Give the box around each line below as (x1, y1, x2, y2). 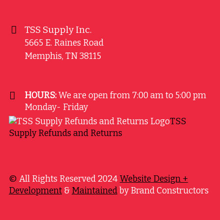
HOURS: (24, 90, 56, 101)
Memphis (24, 51, 62, 62)
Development (8, 186, 62, 196)
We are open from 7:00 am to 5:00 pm (56, 90, 206, 101)
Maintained (71, 186, 117, 196)
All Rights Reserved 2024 (17, 174, 120, 185)
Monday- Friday (24, 102, 88, 113)
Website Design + (119, 174, 188, 185)
